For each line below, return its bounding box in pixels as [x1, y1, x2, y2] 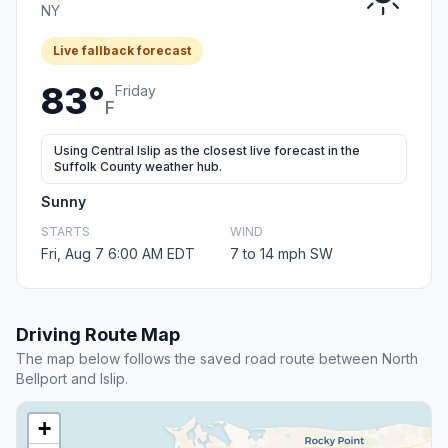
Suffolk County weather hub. [54, 159, 222, 175]
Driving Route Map [16, 324, 180, 346]
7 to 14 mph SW [230, 245, 333, 263]
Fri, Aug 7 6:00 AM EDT [41, 245, 195, 263]
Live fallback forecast [53, 43, 191, 59]
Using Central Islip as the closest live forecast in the [54, 143, 360, 159]
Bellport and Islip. [16, 370, 128, 388]
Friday [115, 82, 156, 100]
